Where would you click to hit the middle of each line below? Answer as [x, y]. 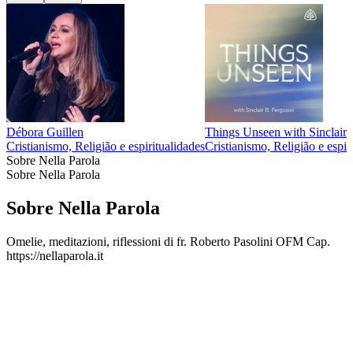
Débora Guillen [45, 132]
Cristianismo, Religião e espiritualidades [106, 147]
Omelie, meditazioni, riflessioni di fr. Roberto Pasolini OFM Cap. [168, 241]
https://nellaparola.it [55, 255]
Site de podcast [44, 269]
